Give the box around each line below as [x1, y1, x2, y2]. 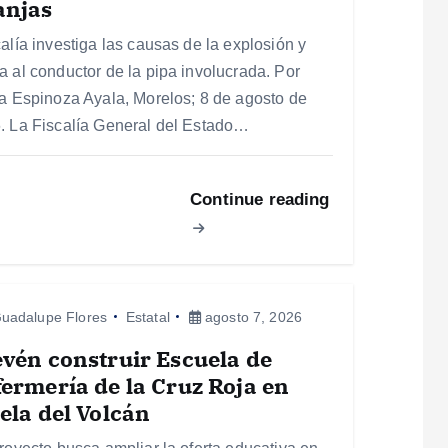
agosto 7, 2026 [200, 308, 303, 325]
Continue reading [190, 189, 330, 209]
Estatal [125, 308, 170, 325]
